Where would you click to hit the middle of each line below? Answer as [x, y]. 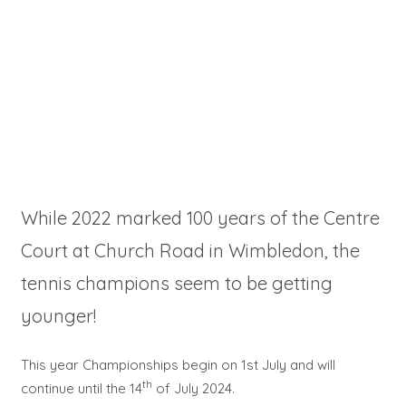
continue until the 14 [81, 388]
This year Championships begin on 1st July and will [178, 364]
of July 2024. [193, 388]
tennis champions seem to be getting [176, 284]
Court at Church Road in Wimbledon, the [190, 251]
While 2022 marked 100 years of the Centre [200, 218]
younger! [58, 316]
